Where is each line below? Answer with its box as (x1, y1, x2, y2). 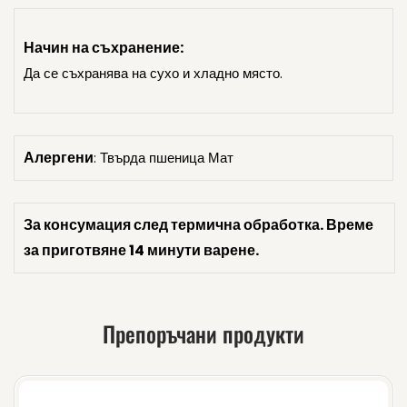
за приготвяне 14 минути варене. (24, 240, 259, 261)
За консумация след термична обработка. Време (24, 214, 373, 235)
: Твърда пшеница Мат (94, 148, 233, 167)
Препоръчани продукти (103, 317, 304, 350)
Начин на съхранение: (24, 37, 184, 58)
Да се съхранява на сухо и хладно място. (24, 64, 283, 83)
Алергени (24, 147, 94, 168)
